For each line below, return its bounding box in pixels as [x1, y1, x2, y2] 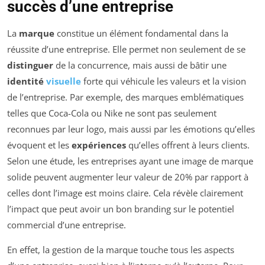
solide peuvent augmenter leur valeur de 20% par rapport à [7, 171, 248, 183]
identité [7, 75, 46, 88]
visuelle [46, 75, 81, 88]
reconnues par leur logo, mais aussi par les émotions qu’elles [7, 123, 255, 135]
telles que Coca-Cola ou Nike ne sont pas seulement [7, 107, 216, 119]
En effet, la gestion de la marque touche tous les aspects [7, 244, 234, 256]
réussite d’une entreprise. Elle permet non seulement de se [7, 43, 245, 56]
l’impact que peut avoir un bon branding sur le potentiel [7, 203, 234, 215]
